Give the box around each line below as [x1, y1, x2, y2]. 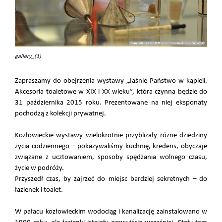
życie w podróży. [15, 164, 64, 172]
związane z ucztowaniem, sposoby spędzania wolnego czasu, [15, 153, 207, 161]
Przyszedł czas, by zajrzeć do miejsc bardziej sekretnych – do [15, 175, 207, 183]
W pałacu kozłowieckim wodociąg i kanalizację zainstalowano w [15, 208, 207, 216]
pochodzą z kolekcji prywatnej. [15, 110, 106, 117]
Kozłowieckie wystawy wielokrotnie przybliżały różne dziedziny [15, 131, 207, 139]
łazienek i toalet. [15, 186, 63, 194]
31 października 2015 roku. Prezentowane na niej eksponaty [15, 99, 207, 107]
